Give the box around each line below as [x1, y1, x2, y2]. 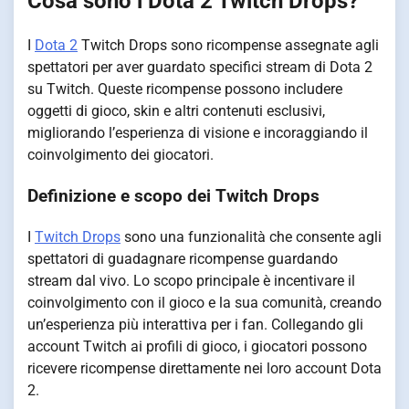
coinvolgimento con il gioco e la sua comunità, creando [27, 293, 382, 311]
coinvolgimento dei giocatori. [27, 146, 214, 164]
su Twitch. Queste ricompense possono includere [27, 80, 342, 99]
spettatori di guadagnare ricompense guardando [27, 249, 338, 267]
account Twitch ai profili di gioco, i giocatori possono [27, 337, 367, 355]
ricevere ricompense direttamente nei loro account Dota [27, 359, 382, 377]
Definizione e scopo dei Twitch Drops [27, 186, 320, 207]
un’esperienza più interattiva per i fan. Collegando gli [27, 315, 363, 333]
